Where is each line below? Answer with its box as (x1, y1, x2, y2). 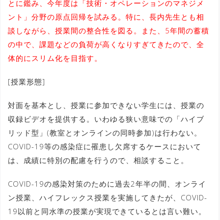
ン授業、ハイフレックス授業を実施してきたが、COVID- (8, 192, 207, 202)
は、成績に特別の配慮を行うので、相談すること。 (8, 155, 189, 165)
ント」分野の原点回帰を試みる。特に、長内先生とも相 (8, 11, 204, 22)
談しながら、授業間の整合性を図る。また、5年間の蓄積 (8, 25, 209, 35)
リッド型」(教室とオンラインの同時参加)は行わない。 (8, 127, 202, 137)
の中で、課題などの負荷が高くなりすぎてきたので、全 (8, 39, 204, 49)
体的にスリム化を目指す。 (8, 53, 102, 63)
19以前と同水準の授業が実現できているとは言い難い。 (8, 206, 206, 216)
